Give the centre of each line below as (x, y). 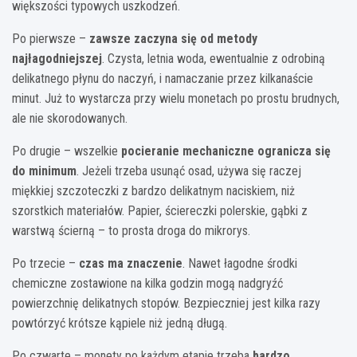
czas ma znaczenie (131, 263)
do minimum (44, 171)
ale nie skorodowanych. (70, 118)
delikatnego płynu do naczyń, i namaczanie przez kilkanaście (163, 78)
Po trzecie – (45, 263)
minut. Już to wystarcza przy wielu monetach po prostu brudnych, (176, 98)
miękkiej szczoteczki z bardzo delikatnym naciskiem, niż (153, 190)
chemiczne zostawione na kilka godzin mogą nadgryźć (147, 283)
